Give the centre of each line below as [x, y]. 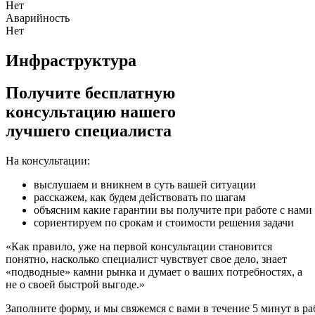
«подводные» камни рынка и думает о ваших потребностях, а [154, 272]
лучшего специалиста [89, 131]
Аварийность [38, 18]
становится [244, 247]
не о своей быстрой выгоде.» [75, 285]
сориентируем [68, 223]
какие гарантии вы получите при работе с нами [196, 210]
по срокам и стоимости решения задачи [198, 223]
